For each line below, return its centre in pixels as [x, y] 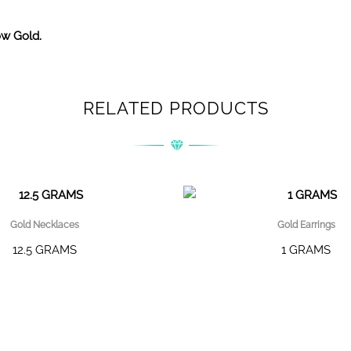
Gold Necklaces [45, 225]
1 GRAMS [306, 250]
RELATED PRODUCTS [175, 109]
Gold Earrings [306, 225]
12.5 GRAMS [45, 250]
